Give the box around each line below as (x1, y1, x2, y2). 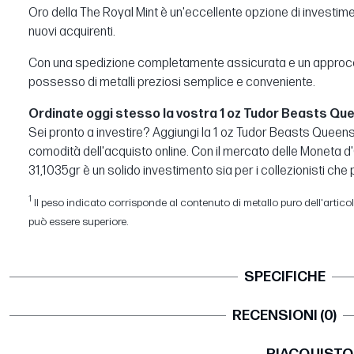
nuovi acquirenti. (28, 24, 115, 40)
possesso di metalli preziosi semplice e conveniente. (28, 74, 315, 90)
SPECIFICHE (243, 268, 326, 285)
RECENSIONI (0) (232, 307, 337, 324)
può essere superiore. (28, 214, 128, 228)
